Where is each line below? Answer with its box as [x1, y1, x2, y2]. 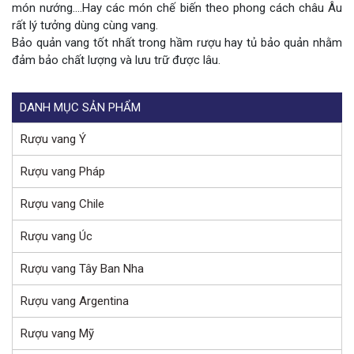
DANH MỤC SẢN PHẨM [20, 100, 141, 115]
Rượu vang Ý [21, 132, 86, 147]
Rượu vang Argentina [21, 294, 129, 309]
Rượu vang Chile [21, 197, 104, 212]
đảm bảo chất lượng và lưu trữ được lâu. [12, 53, 220, 68]
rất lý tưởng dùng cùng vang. [12, 18, 158, 33]
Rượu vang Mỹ [21, 326, 94, 341]
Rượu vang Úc [21, 229, 92, 244]
